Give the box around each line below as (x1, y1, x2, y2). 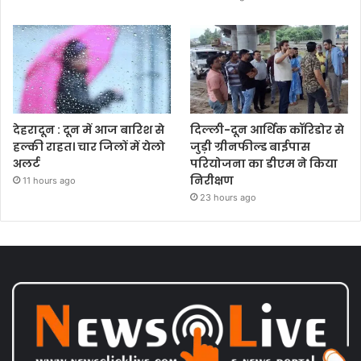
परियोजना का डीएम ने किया (190, 156, 338, 172)
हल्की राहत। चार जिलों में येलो (13, 139, 165, 155)
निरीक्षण (190, 172, 234, 189)
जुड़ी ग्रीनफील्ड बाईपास (190, 139, 311, 155)
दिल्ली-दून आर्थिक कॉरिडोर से (190, 122, 345, 138)
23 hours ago (200, 192, 257, 203)
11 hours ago (23, 175, 76, 186)
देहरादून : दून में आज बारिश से (13, 122, 164, 138)
